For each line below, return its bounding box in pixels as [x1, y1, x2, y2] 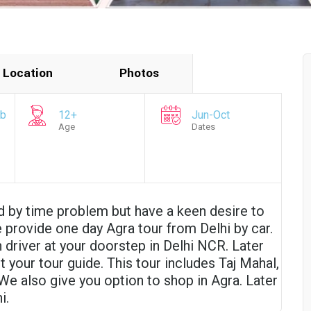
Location [3, 65, 53, 82]
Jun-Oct [191, 108, 230, 121]
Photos [119, 65, 159, 82]
